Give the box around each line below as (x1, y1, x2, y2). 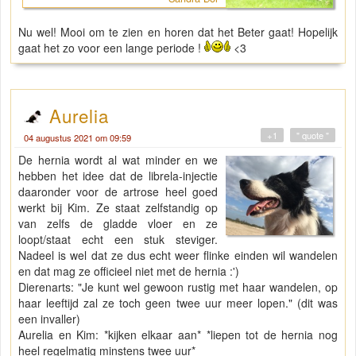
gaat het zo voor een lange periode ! (18, 39, 204, 56)
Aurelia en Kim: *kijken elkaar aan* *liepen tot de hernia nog (18, 326, 338, 342)
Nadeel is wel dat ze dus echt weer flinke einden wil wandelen (18, 246, 338, 263)
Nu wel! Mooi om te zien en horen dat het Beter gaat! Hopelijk (18, 23, 338, 40)
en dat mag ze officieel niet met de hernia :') (18, 262, 239, 279)
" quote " (296, 128, 329, 141)
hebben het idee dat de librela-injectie (18, 167, 219, 184)
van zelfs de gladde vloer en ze (18, 215, 219, 231)
